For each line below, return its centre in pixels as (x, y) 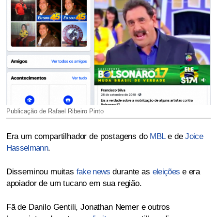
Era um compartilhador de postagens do (78, 137)
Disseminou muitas (41, 172)
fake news (93, 172)
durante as (131, 172)
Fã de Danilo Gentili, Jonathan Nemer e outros (88, 207)
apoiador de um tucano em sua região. (74, 184)
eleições (166, 172)
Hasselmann (27, 148)
